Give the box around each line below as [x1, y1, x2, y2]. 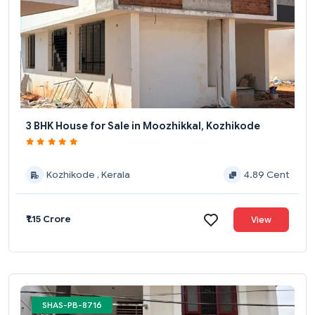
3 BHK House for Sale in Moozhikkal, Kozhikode [26, 119, 260, 132]
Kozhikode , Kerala [46, 168, 130, 181]
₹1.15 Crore [26, 212, 71, 225]
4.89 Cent [244, 168, 289, 181]
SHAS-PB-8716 [42, 300, 102, 310]
